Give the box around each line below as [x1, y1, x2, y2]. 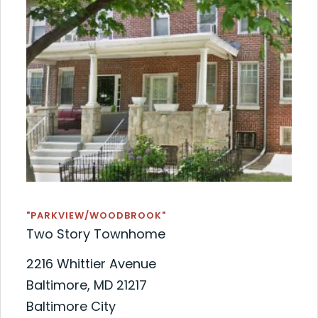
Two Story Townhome [26, 224, 165, 243]
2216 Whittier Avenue [26, 254, 156, 273]
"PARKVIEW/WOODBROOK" [26, 208, 166, 222]
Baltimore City [26, 297, 116, 315]
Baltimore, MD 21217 [26, 275, 147, 294]
